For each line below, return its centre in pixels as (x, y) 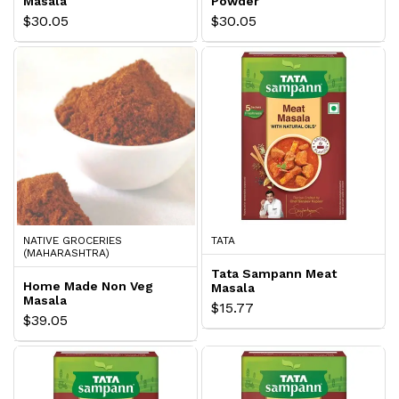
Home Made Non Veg (88, 285)
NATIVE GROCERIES (73, 240)
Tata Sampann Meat (274, 273)
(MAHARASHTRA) (66, 252)
